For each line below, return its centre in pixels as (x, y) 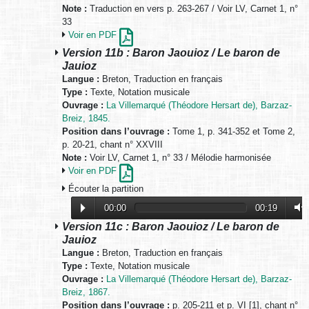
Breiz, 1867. (86, 292)
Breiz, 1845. (86, 119)
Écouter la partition (104, 189)
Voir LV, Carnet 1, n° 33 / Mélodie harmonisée (179, 158)
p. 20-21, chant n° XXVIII (112, 145)
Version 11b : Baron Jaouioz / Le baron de (171, 53)
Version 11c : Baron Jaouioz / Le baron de (171, 227)
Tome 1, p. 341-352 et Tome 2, (232, 132)
